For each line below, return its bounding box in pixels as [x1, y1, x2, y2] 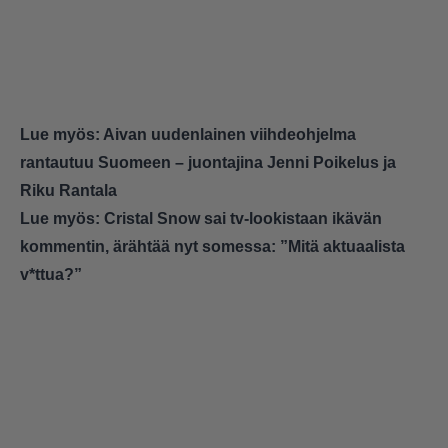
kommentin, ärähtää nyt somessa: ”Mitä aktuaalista [20, 237, 405, 255]
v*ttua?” [20, 265, 82, 283]
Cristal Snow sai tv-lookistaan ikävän [104, 209, 382, 227]
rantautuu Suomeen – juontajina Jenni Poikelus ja [20, 153, 396, 171]
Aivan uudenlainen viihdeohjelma [103, 125, 356, 143]
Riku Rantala [20, 181, 117, 199]
